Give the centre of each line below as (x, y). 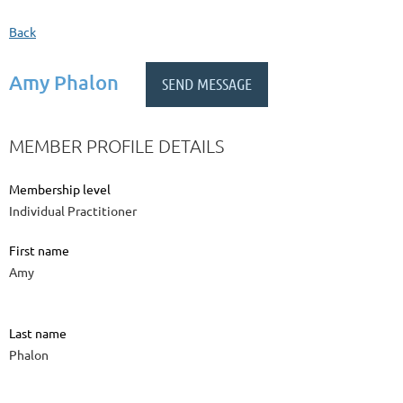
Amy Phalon (64, 82)
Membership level (60, 189)
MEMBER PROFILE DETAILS (116, 146)
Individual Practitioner (73, 211)
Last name (38, 333)
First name (39, 251)
